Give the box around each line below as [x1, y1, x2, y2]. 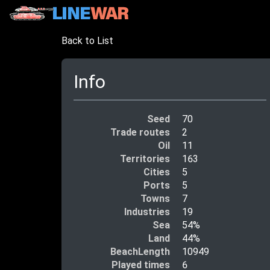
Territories [120, 152, 170, 165]
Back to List [61, 34, 113, 46]
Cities [143, 166, 170, 178]
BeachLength [110, 245, 170, 257]
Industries [124, 206, 170, 218]
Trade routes [110, 126, 170, 138]
